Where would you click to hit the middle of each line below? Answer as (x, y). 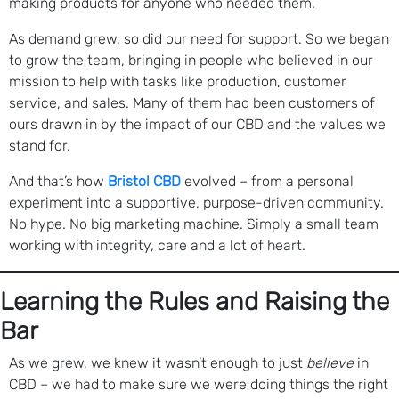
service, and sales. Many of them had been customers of (192, 103)
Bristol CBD (144, 182)
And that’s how (58, 182)
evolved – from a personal (267, 182)
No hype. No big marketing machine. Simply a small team (194, 224)
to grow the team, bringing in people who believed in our (191, 61)
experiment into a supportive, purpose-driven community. (196, 203)
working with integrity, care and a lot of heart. (157, 246)
